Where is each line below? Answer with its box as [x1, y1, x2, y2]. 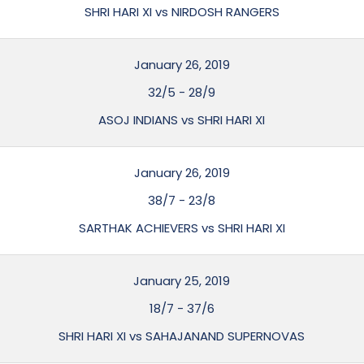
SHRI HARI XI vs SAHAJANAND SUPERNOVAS [58, 327, 305, 344]
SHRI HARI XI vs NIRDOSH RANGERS [84, 3, 279, 20]
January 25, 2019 [133, 272, 231, 289]
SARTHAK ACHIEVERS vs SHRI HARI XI [78, 219, 285, 236]
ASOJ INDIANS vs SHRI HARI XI [98, 111, 266, 128]
